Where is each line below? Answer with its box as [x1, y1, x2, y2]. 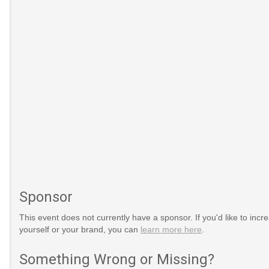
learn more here [140, 224, 202, 234]
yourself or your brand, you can [19, 224, 141, 234]
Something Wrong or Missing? [19, 250, 214, 268]
